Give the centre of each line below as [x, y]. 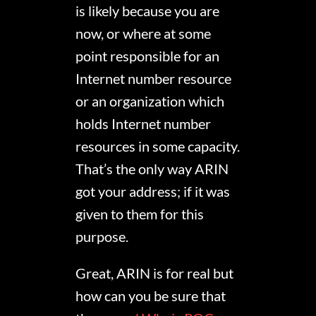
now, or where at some [144, 34]
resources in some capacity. [158, 146]
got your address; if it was [153, 192]
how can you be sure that [151, 296]
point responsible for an [148, 56]
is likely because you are [148, 11]
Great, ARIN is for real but [155, 273]
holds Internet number [144, 124]
